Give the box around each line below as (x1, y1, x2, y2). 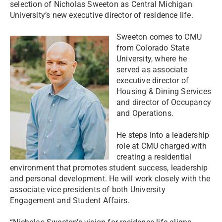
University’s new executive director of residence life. (10, 10, 193, 20)
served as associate (116, 65, 187, 74)
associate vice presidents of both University (10, 185, 166, 194)
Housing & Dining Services (116, 87, 211, 96)
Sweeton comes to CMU (116, 32, 202, 42)
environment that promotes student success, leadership (10, 163, 208, 172)
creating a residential (116, 152, 192, 162)
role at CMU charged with (116, 141, 207, 151)
